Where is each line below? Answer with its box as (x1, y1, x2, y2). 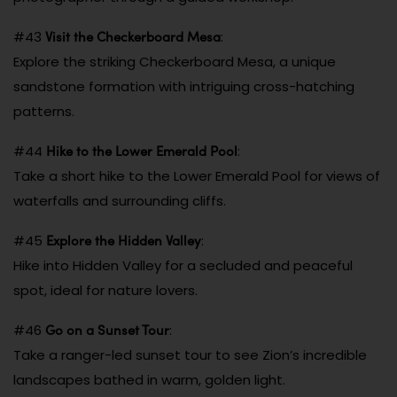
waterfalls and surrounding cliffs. (13, 191, 226, 210)
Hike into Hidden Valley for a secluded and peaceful (13, 255, 353, 275)
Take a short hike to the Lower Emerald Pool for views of (13, 166, 380, 185)
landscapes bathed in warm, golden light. (13, 370, 285, 389)
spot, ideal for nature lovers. (13, 280, 198, 300)
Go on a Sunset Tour (45, 319, 169, 339)
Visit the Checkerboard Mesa (45, 26, 221, 46)
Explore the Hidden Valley (46, 230, 201, 250)
